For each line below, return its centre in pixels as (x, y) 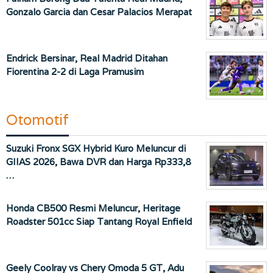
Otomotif (37, 120)
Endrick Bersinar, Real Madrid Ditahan (87, 58)
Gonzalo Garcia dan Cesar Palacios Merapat (99, 12)
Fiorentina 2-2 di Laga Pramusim (75, 72)
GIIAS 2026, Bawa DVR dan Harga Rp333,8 (98, 162)
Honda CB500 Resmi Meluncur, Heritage (93, 208)
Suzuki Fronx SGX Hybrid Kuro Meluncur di (96, 149)
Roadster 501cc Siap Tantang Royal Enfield (99, 222)
